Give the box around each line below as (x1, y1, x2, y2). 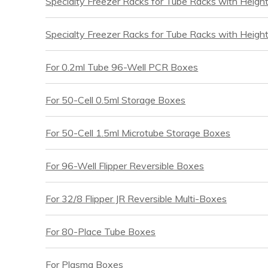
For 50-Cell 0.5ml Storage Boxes (45, 94, 186, 106)
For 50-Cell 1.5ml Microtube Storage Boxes (45, 127, 231, 139)
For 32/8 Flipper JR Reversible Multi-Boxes (45, 193, 227, 205)
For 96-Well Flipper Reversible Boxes (45, 160, 205, 172)
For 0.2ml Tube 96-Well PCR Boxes (45, 61, 199, 74)
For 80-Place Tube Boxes (45, 226, 156, 238)
